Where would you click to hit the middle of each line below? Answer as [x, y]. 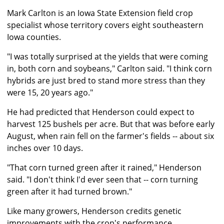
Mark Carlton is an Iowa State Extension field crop [100, 13]
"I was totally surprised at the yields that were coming [107, 57]
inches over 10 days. [45, 148]
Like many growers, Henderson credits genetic [94, 211]
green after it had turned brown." [69, 192]
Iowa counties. [34, 37]
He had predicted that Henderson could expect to [101, 112]
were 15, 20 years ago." [50, 93]
